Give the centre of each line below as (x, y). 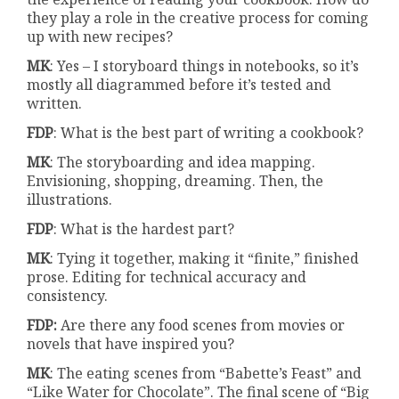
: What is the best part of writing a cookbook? (209, 133)
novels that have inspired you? (131, 344)
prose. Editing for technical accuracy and (167, 277)
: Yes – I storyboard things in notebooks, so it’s (205, 66)
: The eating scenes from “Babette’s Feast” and (206, 374)
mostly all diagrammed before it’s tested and (179, 85)
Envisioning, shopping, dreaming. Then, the (175, 181)
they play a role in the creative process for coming (198, 18)
